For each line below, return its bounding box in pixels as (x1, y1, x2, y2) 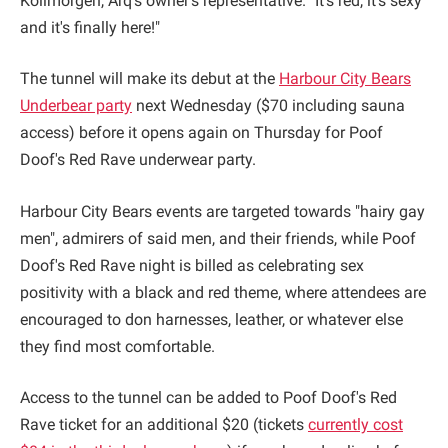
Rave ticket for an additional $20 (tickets (20, 415, 308, 435)
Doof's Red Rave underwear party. (20, 150, 256, 170)
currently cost (308, 415, 403, 435)
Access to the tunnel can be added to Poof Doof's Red (20, 388, 397, 408)
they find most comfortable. (20, 336, 215, 356)
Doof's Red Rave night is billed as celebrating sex (20, 255, 364, 275)
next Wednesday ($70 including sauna (132, 96, 405, 116)
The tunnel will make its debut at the (20, 69, 279, 89)
